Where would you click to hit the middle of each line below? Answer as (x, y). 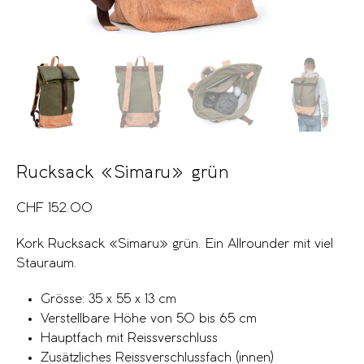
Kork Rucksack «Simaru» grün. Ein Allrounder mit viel (175, 244)
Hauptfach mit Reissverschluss (129, 338)
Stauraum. (47, 263)
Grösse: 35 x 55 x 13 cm (108, 299)
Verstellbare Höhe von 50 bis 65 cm (149, 318)
